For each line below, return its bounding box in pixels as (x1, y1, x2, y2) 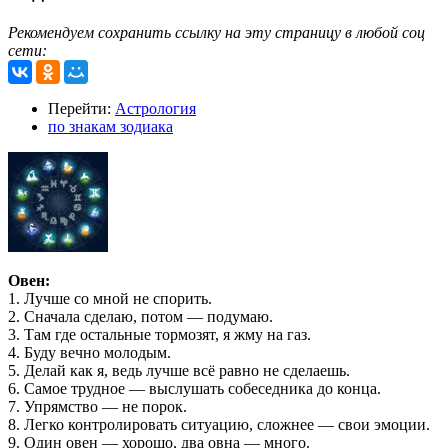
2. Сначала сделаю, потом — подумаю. (8, 308, 273, 326)
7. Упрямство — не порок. (8, 398, 187, 416)
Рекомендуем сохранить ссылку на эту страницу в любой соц (8, 24, 425, 42)
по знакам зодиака (48, 118, 173, 136)
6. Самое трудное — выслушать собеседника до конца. (8, 380, 381, 398)
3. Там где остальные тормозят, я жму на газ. (8, 326, 311, 344)
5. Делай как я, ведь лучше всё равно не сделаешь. (8, 362, 350, 380)
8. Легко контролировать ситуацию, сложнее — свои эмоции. (8, 416, 430, 434)
